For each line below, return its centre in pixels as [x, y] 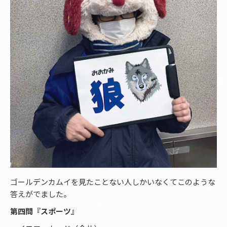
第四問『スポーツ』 [44, 211]
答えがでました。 [41, 194]
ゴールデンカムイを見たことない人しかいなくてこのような [113, 181]
